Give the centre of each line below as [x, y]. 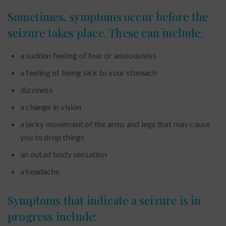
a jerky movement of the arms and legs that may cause [115, 124]
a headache [40, 171]
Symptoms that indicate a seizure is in [104, 200]
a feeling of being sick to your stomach [89, 72]
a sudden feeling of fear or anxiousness [88, 55]
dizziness [37, 90]
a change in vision [51, 107]
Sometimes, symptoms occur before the [108, 17]
